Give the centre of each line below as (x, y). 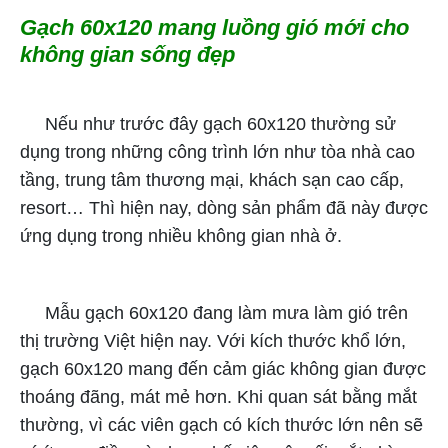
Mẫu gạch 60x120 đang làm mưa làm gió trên (214, 313)
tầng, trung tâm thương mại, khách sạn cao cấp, (212, 180)
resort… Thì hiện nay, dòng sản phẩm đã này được (224, 208)
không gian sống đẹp (127, 55)
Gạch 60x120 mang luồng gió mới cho (214, 28)
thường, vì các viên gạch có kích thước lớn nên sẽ (221, 425)
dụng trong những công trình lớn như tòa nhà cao (217, 152)
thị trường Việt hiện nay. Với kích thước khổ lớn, (213, 341)
